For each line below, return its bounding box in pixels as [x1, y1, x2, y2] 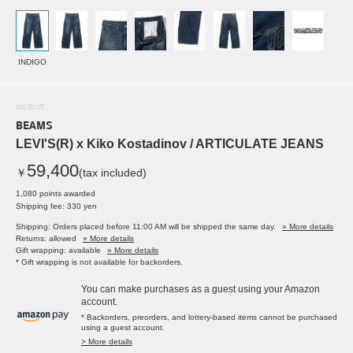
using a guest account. [81, 323, 165, 333]
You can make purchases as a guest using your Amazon [81, 284, 320, 295]
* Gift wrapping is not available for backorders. [16, 258, 183, 267]
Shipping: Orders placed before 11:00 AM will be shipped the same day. [16, 222, 276, 232]
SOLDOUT [16, 104, 44, 112]
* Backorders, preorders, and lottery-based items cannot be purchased [81, 313, 337, 322]
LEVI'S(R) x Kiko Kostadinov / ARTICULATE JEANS [16, 137, 324, 151]
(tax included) [79, 166, 147, 180]
